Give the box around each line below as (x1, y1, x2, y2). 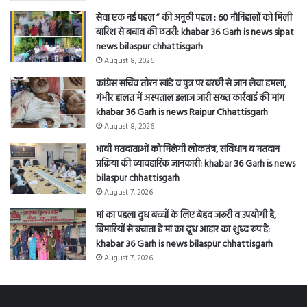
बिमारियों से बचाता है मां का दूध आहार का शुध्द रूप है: (96, 222, 270, 238)
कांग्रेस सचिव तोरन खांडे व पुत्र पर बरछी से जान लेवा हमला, (96, 76, 286, 93)
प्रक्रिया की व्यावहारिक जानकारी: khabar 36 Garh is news (96, 156, 295, 173)
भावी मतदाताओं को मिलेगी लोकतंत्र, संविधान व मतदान (96, 142, 280, 158)
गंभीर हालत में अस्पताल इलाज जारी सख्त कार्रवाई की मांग (96, 90, 284, 107)
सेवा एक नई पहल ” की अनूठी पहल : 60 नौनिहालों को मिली (96, 10, 292, 27)
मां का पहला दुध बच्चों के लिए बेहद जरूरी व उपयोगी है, (96, 208, 276, 224)
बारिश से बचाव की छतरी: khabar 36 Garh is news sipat (96, 25, 294, 41)
